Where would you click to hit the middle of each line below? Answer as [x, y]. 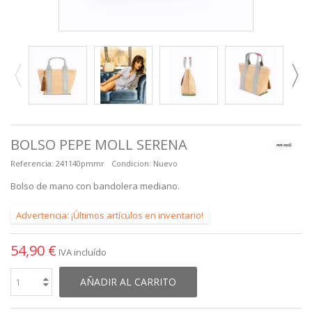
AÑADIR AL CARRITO [128, 281]
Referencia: [32, 163]
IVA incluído [83, 252]
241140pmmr [80, 163]
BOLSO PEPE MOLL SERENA [99, 144]
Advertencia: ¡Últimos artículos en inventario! [110, 215]
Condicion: [131, 163]
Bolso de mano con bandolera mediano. [95, 186]
